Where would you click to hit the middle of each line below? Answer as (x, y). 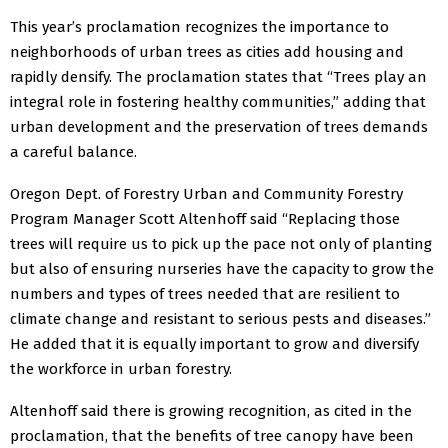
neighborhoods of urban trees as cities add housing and (207, 51)
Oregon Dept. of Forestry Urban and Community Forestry (206, 193)
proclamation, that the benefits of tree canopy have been (212, 435)
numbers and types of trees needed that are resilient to (205, 293)
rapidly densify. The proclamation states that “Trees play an (218, 76)
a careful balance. (79, 151)
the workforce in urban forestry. (121, 368)
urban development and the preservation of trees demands (219, 126)
